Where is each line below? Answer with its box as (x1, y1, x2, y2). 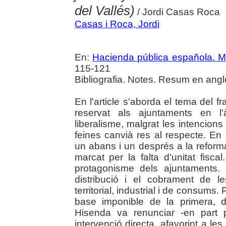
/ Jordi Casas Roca (134, 7, 220, 18)
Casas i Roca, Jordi (74, 19, 159, 30)
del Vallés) (74, 3, 135, 19)
